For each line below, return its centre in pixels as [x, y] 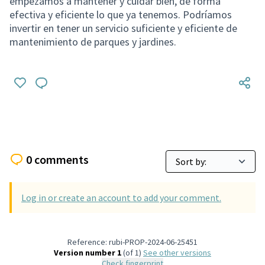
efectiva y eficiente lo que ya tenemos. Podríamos [121, 14]
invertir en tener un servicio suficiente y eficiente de [123, 28]
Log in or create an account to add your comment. [121, 198]
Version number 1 [88, 253]
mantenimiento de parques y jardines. [93, 42]
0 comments [57, 159]
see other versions [180, 253]
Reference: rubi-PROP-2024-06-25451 [132, 242]
